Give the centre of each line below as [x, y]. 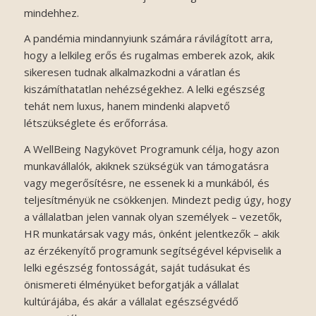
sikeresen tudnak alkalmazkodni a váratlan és [132, 72]
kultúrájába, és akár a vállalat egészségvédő [131, 302]
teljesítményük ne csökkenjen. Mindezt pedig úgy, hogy [157, 200]
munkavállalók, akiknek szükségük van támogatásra [146, 166]
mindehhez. [51, 12]
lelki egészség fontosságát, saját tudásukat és [137, 268]
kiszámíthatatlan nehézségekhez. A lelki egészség [144, 89]
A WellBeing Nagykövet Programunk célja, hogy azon [151, 149]
